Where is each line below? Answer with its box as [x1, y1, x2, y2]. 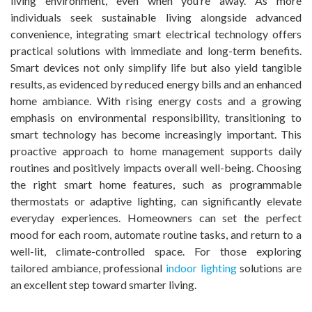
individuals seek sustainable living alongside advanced [10, 10, 302, 24]
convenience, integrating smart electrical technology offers [10, 26, 302, 40]
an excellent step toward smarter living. [10, 277, 196, 291]
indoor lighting [166, 260, 237, 274]
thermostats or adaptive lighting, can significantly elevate [10, 194, 302, 208]
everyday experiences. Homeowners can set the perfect [10, 210, 302, 224]
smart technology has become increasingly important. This [10, 127, 302, 141]
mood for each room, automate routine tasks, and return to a [10, 227, 302, 241]
